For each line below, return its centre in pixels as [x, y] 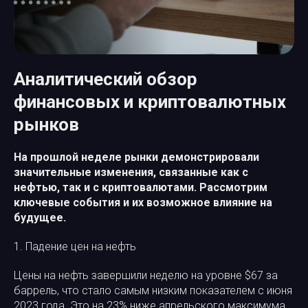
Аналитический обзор [106, 79]
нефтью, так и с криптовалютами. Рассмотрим [141, 187]
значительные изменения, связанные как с [131, 172]
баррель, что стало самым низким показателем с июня [153, 290]
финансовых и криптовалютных [150, 102]
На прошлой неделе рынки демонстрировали [136, 157]
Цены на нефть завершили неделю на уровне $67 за [146, 275]
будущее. [40, 218]
